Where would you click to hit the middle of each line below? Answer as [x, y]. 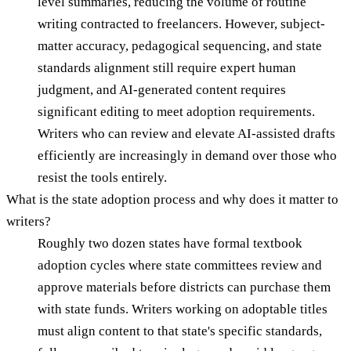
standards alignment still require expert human [167, 67]
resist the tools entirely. [102, 177]
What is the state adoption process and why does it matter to [172, 199]
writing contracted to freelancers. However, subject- [181, 24]
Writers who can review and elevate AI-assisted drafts [186, 133]
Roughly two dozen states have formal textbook [170, 243]
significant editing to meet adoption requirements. [176, 111]
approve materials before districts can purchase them [184, 287]
